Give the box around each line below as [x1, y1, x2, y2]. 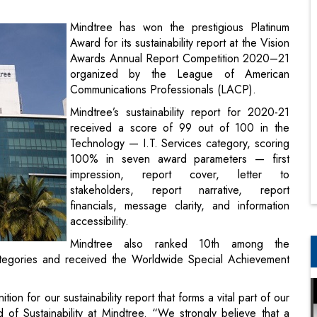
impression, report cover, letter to [70, 98, 289, 115]
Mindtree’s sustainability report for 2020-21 [70, 36, 289, 53]
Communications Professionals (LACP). [70, 13, 263, 30]
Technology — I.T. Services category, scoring [70, 67, 289, 84]
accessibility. [70, 145, 129, 162]
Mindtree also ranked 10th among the [70, 168, 289, 185]
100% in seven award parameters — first [70, 83, 289, 100]
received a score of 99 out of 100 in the [70, 52, 289, 69]
